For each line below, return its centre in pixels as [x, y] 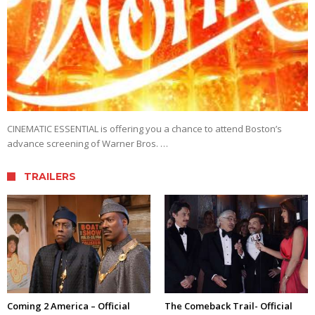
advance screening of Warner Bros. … [88, 144]
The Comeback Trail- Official [229, 306]
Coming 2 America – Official [69, 306]
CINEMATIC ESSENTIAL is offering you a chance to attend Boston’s [144, 129]
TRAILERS [50, 177]
